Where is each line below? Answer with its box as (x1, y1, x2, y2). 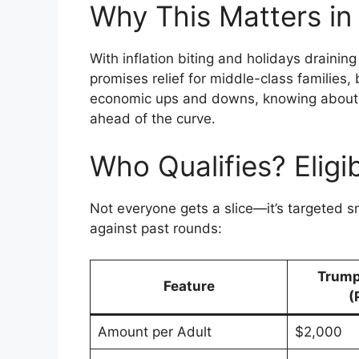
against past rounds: (90, 220, 222, 237)
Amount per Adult (97, 323, 212, 340)
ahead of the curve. (90, 110, 216, 127)
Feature (163, 277, 215, 294)
